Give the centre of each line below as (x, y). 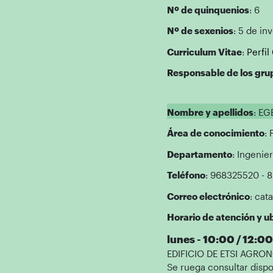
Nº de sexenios (200, 30)
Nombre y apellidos (210, 112)
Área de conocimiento (215, 133)
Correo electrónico (208, 196)
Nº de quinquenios (208, 9)
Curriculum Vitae (204, 51)
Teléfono (186, 175)
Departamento (199, 154)
